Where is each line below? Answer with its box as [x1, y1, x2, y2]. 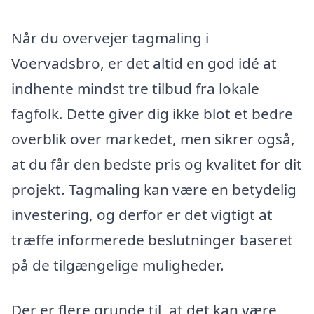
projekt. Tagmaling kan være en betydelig [11, 179, 296, 200]
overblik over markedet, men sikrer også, [11, 129, 295, 149]
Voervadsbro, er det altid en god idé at [11, 53, 277, 74]
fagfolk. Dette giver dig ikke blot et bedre [11, 104, 293, 124]
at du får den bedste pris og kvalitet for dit [11, 154, 302, 175]
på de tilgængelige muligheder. [11, 255, 224, 275]
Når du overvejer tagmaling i [11, 28, 209, 48]
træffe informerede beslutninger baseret [11, 230, 293, 250]
